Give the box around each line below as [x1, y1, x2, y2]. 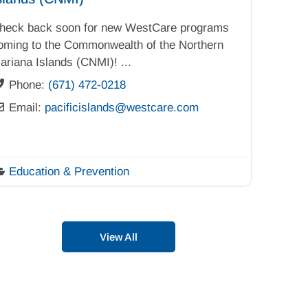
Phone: [8, 78, 48, 91]
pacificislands [44, 100, 115, 114]
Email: [8, 100, 45, 114]
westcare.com [126, 100, 199, 114]
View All [99, 230, 137, 243]
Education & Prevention [8, 164, 129, 178]
